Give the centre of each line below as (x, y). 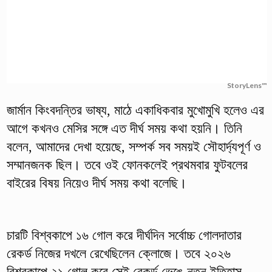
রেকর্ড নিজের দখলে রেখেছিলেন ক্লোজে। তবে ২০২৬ (118, 253)
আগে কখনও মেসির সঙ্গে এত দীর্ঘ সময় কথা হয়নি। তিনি (124, 128)
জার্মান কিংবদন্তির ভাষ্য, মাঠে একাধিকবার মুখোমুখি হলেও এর (135, 110)
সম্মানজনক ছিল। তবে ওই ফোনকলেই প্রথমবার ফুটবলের (127, 165)
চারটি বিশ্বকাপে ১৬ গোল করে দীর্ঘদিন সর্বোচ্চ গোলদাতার (124, 235)
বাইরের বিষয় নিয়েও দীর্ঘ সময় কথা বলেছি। (97, 183)
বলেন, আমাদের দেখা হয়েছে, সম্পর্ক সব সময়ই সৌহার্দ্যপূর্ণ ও (134, 146)
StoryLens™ (247, 85)
